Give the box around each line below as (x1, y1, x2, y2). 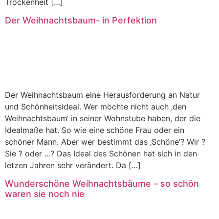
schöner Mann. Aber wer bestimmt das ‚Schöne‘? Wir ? (5, 137, 205, 147)
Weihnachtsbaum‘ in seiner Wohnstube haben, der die (5, 113, 200, 124)
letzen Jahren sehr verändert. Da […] (5, 160, 141, 171)
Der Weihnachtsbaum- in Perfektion (5, 15, 157, 25)
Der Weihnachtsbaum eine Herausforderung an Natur (5, 90, 200, 100)
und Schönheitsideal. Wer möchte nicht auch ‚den (5, 102, 186, 112)
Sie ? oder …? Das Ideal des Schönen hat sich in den (5, 149, 197, 159)
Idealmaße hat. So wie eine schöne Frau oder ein (5, 125, 184, 135)
